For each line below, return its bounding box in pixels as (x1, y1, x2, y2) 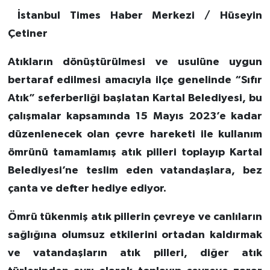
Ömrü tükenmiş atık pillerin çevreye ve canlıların (7, 212, 263, 223)
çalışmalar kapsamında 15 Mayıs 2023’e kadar (7, 111, 263, 122)
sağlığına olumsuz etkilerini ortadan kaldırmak (7, 230, 263, 241)
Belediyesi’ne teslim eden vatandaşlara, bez (7, 165, 263, 177)
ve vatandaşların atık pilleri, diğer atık (7, 248, 263, 259)
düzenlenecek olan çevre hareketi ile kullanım (7, 129, 263, 140)
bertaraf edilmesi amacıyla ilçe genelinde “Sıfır (7, 75, 263, 86)
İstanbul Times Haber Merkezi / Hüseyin (7, 10, 263, 22)
